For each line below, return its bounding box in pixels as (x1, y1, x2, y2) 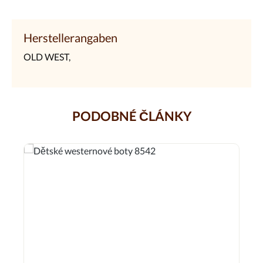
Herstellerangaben (23, 30, 117, 45)
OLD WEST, (23, 50, 70, 62)
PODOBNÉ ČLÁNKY (72, 107, 191, 124)
